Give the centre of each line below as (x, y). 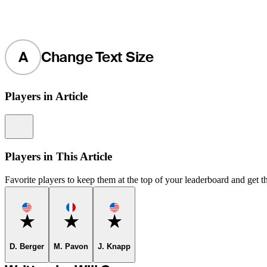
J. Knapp (114, 246)
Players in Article (46, 97)
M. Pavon (71, 246)
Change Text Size (97, 57)
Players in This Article (58, 156)
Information (47, 120)
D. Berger (27, 246)
